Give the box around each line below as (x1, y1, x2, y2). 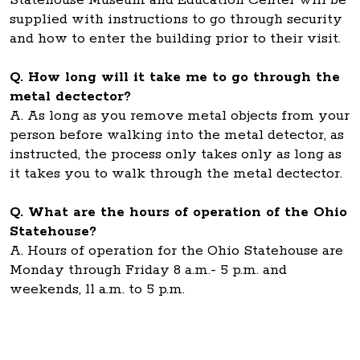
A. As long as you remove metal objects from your (10, 107, 350, 125)
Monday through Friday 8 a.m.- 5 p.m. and (10, 261, 287, 279)
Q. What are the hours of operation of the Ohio (10, 203, 347, 221)
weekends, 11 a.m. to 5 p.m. (10, 280, 185, 298)
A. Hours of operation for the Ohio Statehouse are (10, 242, 343, 260)
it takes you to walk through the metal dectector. (10, 165, 346, 182)
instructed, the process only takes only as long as (10, 145, 342, 163)
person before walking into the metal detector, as (10, 126, 344, 144)
